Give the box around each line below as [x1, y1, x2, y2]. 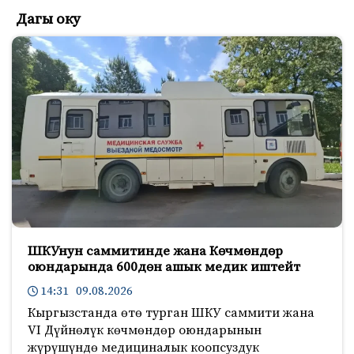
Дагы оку [16, 10, 81, 28]
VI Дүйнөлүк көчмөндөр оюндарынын [28, 322, 262, 339]
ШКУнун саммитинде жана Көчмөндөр [28, 243, 283, 261]
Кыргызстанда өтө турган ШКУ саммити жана [28, 305, 314, 322]
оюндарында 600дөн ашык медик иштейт [28, 258, 300, 277]
